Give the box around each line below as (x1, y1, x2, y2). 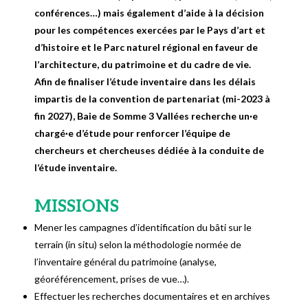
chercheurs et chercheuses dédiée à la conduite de (34, 144, 265, 157)
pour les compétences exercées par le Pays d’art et (34, 24, 266, 36)
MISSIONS (34, 197, 120, 217)
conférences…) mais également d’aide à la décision (34, 7, 265, 19)
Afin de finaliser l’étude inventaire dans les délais (34, 76, 256, 88)
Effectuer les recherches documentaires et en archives (34, 290, 271, 302)
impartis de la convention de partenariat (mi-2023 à (34, 93, 271, 105)
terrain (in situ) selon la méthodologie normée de (34, 239, 242, 251)
